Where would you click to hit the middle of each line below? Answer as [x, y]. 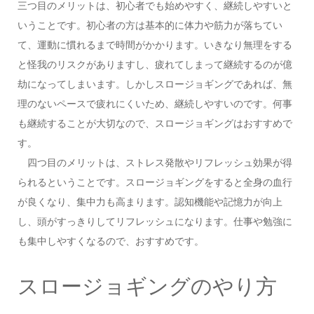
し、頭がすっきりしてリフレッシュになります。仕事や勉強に [155, 221]
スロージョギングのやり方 [147, 287]
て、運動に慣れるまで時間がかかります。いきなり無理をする [155, 45]
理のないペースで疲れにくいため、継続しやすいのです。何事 [155, 103]
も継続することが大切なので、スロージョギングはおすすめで [155, 123]
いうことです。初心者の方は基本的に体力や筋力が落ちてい [150, 25]
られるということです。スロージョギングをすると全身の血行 [155, 182]
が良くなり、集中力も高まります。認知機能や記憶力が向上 [150, 202]
